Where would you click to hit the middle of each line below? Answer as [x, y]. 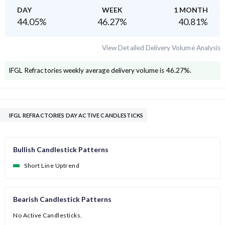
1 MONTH [191, 10]
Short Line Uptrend [52, 166]
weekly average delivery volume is [113, 71]
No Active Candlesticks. [48, 215]
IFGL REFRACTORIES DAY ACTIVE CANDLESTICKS [76, 116]
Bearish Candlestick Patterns [62, 199]
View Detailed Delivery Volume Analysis [161, 48]
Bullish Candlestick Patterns [61, 150]
